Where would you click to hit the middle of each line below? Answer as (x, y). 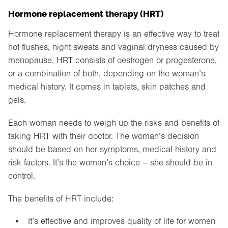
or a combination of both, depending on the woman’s (107, 74)
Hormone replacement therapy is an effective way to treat (114, 34)
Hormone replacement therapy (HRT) (86, 13)
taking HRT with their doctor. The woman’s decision (104, 136)
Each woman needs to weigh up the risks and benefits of (114, 123)
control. (22, 176)
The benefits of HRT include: (61, 198)
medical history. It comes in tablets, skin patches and (107, 87)
